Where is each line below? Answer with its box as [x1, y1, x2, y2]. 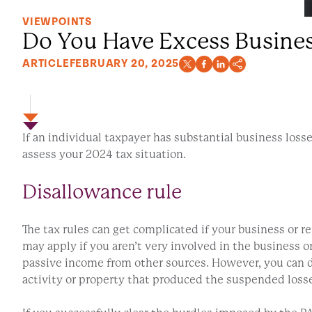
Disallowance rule [22, 180, 182, 203]
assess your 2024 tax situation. [22, 147, 186, 161]
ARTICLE [22, 56, 70, 70]
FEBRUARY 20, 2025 [69, 56, 180, 70]
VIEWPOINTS [22, 15, 92, 29]
